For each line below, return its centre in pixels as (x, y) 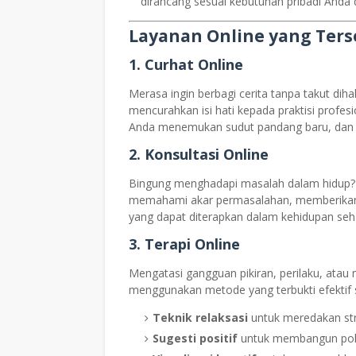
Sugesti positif (195, 338)
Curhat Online (194, 64)
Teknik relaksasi (200, 317)
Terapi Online (192, 244)
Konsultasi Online (207, 154)
